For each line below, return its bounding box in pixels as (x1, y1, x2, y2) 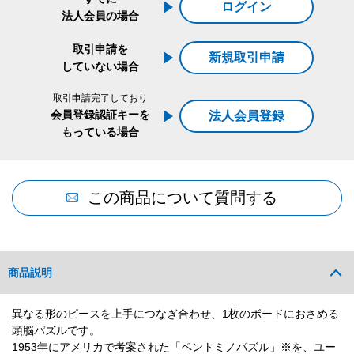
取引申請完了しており (52, 92, 148, 104)
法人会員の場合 (61, 9, 139, 22)
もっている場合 (61, 126, 139, 138)
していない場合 (61, 60, 139, 73)
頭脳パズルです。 (12, 324, 100, 337)
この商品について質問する (87, 189, 277, 206)
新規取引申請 (208, 51, 284, 64)
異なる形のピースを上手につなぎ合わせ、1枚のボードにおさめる (12, 307, 339, 320)
